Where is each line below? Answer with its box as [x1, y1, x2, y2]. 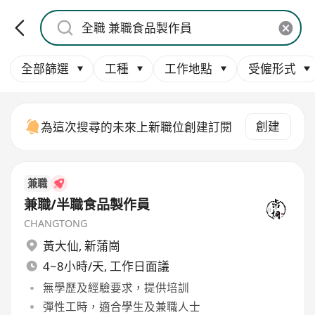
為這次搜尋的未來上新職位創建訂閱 [41, 118, 233, 135]
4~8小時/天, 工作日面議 [42, 257, 169, 274]
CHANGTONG [24, 217, 88, 231]
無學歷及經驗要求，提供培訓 [42, 280, 189, 296]
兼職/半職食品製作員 [24, 195, 150, 214]
